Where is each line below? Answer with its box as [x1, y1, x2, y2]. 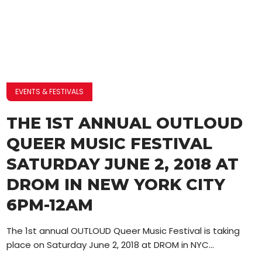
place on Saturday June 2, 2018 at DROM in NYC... [6, 238, 215, 251]
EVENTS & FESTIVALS [15, 86, 84, 96]
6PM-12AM [6, 195, 94, 215]
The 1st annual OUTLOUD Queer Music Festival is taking [6, 224, 240, 237]
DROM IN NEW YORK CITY [6, 174, 226, 194]
